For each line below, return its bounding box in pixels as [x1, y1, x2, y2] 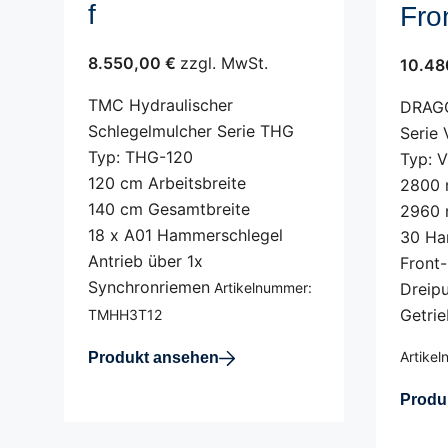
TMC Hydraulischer [88, 95, 233, 115]
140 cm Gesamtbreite [88, 199, 250, 219]
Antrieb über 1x [88, 251, 203, 271]
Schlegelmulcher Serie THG [88, 121, 294, 141]
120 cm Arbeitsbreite [88, 173, 246, 193]
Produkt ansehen [88, 349, 219, 366]
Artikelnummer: [210, 279, 312, 296]
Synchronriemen [88, 277, 210, 297]
